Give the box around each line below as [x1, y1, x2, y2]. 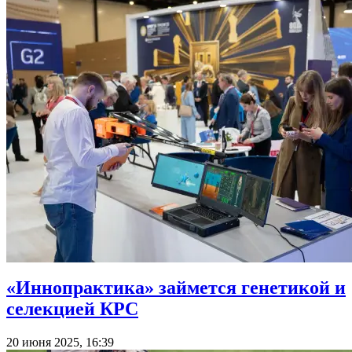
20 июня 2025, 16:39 [6, 335, 114, 350]
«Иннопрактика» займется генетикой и [6, 277, 346, 299]
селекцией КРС [6, 299, 138, 320]
